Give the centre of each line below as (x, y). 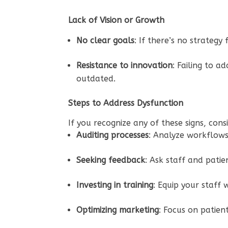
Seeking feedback (111, 160)
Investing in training (115, 185)
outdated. (97, 78)
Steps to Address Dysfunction (126, 103)
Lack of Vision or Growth (117, 20)
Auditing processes (113, 135)
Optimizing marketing (118, 210)
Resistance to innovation (125, 65)
